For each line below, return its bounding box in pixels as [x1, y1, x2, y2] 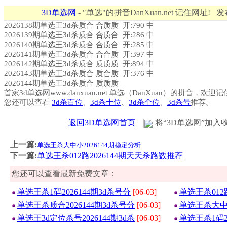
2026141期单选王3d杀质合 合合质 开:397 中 [4, 50, 154, 58]
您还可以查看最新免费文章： [12, 169, 117, 178]
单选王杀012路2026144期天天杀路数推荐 [37, 151, 183, 160]
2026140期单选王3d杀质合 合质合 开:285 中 [4, 41, 154, 49]
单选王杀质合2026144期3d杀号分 [17, 201, 135, 209]
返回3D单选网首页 [68, 118, 135, 127]
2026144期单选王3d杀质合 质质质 [4, 79, 121, 87]
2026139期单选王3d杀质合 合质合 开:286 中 [4, 31, 154, 39]
